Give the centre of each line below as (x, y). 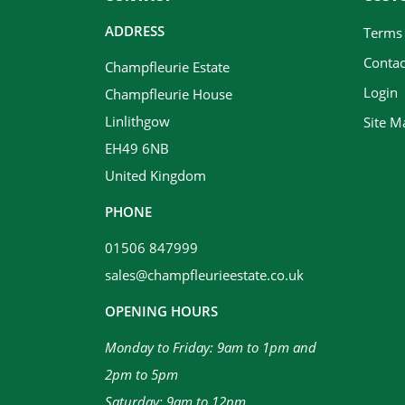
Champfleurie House (169, 94)
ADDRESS (135, 31)
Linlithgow (137, 121)
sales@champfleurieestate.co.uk (204, 275)
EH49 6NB (137, 148)
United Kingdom (155, 175)
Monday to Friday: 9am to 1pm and (211, 347)
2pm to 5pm (141, 374)
